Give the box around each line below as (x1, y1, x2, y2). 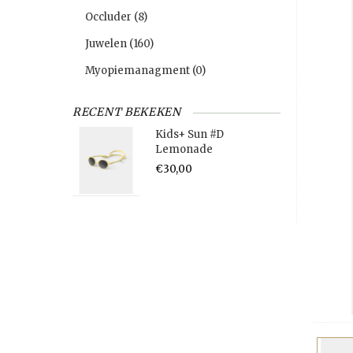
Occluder (85, 10, 134, 24)
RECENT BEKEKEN (72, 105, 181, 120)
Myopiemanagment (85, 64, 192, 78)
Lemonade (154, 143, 213, 157)
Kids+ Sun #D (154, 128, 224, 142)
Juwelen (85, 37, 129, 51)
